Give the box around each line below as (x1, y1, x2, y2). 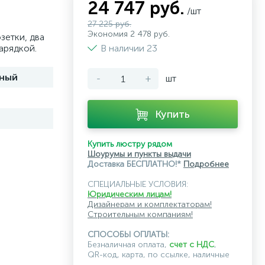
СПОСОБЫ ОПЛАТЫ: (88, 230, 169, 240)
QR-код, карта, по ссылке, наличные (88, 250, 230, 260)
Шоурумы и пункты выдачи (88, 149, 191, 159)
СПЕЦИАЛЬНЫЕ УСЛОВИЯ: (88, 179, 188, 189)
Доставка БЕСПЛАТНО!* (88, 159, 183, 169)
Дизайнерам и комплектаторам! (88, 199, 212, 209)
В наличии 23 (101, 43, 157, 54)
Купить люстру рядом (88, 139, 174, 149)
